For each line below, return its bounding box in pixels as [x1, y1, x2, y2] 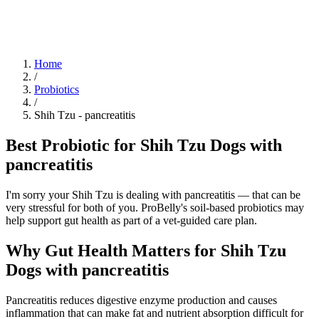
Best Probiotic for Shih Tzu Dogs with [6, 135, 282, 155]
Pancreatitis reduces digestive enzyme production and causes [6, 293, 277, 306]
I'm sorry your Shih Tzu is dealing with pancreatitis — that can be [6, 188, 300, 201]
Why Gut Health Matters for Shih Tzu [6, 241, 286, 260]
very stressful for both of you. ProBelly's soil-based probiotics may [6, 201, 304, 214]
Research [28, 6, 69, 19]
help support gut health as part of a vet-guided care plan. [6, 214, 257, 226]
